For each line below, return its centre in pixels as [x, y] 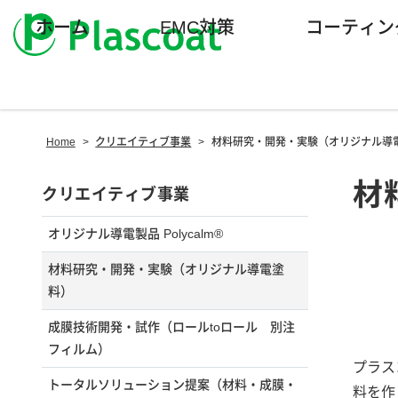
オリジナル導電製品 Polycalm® [135, 234]
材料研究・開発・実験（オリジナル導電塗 [166, 270]
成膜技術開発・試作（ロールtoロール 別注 [171, 327]
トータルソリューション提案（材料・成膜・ [172, 385]
